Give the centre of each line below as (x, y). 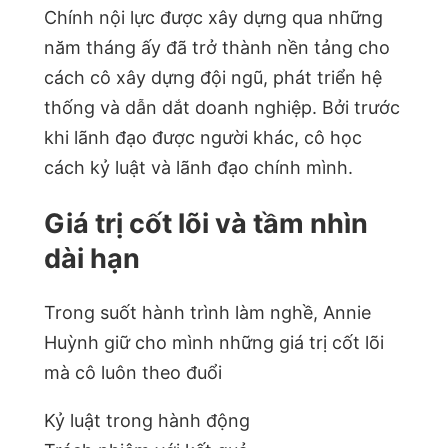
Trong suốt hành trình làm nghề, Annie (207, 313)
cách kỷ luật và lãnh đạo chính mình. (198, 168)
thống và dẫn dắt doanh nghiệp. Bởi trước (222, 108)
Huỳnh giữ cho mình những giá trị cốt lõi (214, 343)
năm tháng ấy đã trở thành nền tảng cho (217, 48)
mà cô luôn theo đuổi (133, 373)
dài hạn (92, 258)
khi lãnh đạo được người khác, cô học (203, 138)
